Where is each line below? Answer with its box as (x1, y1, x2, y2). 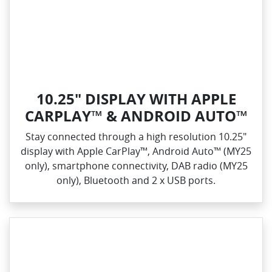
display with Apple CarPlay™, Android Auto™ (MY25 (21, 144, 251, 158)
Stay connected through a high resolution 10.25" (25, 129, 246, 143)
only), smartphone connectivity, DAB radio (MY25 (24, 158, 248, 172)
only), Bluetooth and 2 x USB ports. (56, 173, 216, 187)
